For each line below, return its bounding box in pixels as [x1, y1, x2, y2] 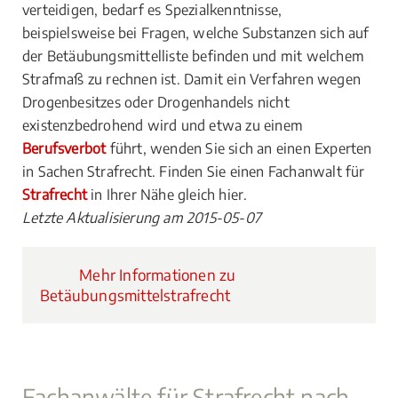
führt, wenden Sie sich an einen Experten [106, 139, 372, 157]
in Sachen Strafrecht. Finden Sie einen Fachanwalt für [22, 163, 365, 180]
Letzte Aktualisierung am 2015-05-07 [22, 209, 261, 227]
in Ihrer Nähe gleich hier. [87, 186, 248, 203]
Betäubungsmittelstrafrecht [40, 285, 231, 305]
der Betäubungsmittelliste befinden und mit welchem [22, 47, 365, 65]
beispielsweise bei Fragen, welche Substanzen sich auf [22, 24, 370, 42]
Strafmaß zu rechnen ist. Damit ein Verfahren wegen [22, 70, 362, 88]
